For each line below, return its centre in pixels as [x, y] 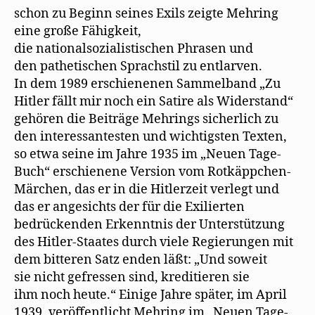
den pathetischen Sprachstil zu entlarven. [138, 66]
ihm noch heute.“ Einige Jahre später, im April [150, 295]
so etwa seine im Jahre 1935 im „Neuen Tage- [148, 154]
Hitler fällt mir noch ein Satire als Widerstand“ [154, 102]
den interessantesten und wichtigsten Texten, [150, 137]
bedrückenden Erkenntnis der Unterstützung [149, 225]
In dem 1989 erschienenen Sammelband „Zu [147, 84]
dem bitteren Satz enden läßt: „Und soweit [141, 260]
